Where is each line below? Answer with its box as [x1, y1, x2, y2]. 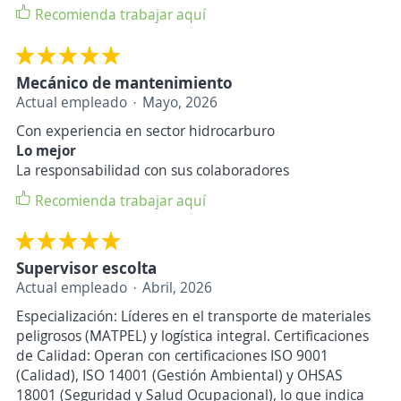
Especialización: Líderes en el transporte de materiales [16, 306, 371, 327]
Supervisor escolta [16, 257, 157, 279]
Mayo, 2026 [142, 91, 218, 112]
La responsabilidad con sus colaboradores [16, 159, 289, 180]
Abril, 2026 [142, 277, 212, 298]
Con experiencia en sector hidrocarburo [16, 120, 275, 141]
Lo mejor [16, 140, 76, 160]
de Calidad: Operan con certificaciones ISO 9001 [16, 346, 328, 366]
